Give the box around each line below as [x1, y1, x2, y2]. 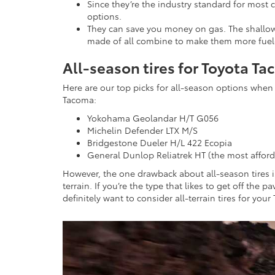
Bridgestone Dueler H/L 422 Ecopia [87, 136, 232, 149]
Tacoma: [63, 93, 96, 106]
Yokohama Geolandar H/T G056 [87, 112, 219, 125]
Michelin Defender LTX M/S [87, 124, 198, 137]
